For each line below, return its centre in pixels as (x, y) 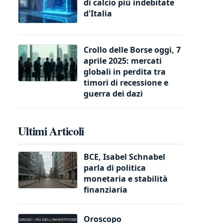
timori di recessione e (126, 82)
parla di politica (115, 167)
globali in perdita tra (125, 71)
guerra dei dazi (113, 93)
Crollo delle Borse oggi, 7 (132, 50)
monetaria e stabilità (126, 178)
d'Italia (98, 13)
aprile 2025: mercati (123, 60)
